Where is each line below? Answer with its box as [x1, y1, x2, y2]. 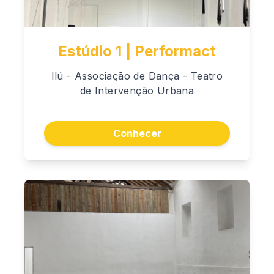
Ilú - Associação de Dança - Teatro [51, 69, 223, 82]
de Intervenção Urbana [80, 84, 194, 97]
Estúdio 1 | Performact [58, 42, 216, 60]
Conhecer [113, 127, 161, 139]
